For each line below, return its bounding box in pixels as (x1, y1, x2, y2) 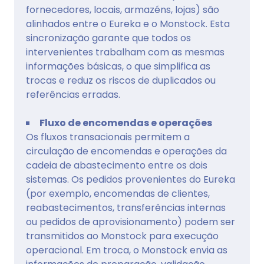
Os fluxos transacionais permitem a (26, 130, 190, 144)
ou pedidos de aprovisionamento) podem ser (26, 214, 235, 229)
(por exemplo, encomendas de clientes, (26, 186, 210, 200)
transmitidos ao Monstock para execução (26, 229, 219, 243)
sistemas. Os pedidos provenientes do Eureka (26, 172, 235, 186)
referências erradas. (26, 87, 120, 101)
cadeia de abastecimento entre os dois (26, 158, 207, 172)
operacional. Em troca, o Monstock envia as (26, 243, 227, 257)
